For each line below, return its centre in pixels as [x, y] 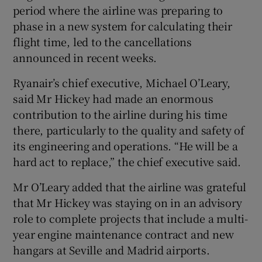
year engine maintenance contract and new [123, 234]
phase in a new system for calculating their [123, 25]
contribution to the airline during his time [120, 114]
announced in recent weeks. [85, 57]
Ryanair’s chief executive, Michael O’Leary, [122, 82]
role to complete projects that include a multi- [131, 218]
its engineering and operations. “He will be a [125, 145]
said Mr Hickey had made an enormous [113, 98]
